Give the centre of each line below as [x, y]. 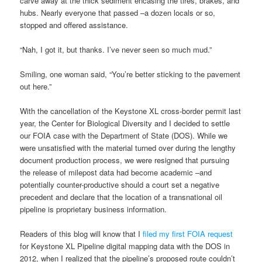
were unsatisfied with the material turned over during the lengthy [128, 148]
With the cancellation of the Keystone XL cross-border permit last [131, 111]
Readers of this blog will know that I [82, 234]
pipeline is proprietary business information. [94, 209]
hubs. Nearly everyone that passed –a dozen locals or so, [118, 12]
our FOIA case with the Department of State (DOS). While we [124, 136]
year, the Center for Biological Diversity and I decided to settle [125, 123]
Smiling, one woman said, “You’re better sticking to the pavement [130, 74]
